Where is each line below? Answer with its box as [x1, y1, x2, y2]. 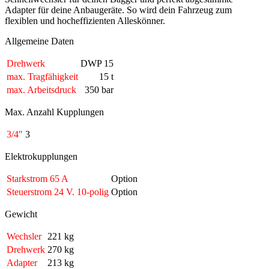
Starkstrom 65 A [7, 173, 68, 184]
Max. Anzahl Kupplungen [5, 106, 104, 117]
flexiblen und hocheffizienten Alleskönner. [5, 15, 165, 26]
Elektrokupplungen [5, 151, 77, 162]
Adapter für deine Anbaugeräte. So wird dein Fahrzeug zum [5, 4, 232, 15]
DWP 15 [80, 58, 113, 68]
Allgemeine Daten [5, 35, 74, 46]
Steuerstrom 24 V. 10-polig [7, 186, 109, 197]
